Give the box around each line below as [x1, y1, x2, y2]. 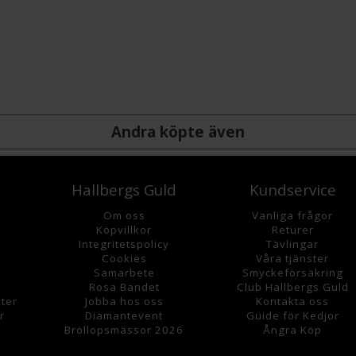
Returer [271, 222, 314, 237]
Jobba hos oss [84, 293, 164, 308]
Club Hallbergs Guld [236, 279, 349, 294]
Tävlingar [266, 236, 319, 251]
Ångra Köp [263, 322, 323, 337]
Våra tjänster [256, 250, 330, 265]
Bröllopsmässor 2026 [64, 322, 184, 337]
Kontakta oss [256, 293, 330, 308]
